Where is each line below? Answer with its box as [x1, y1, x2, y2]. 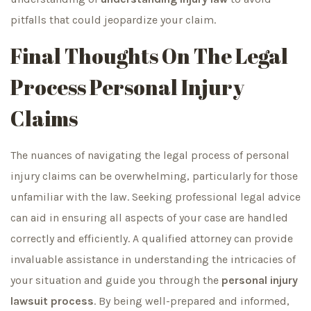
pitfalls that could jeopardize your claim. [10, 12, 216, 26]
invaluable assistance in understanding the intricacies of [10, 252, 296, 266]
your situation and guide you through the [10, 273, 221, 287]
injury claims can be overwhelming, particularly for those [10, 169, 298, 183]
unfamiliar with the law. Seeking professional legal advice [10, 190, 301, 203]
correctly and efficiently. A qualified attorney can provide [10, 231, 293, 245]
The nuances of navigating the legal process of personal [10, 148, 289, 162]
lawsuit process [10, 294, 94, 308]
